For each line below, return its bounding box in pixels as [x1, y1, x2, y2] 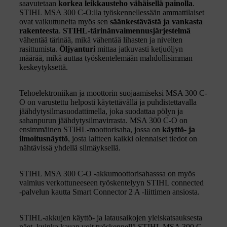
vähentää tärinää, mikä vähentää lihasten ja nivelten [19, 35, 182, 44]
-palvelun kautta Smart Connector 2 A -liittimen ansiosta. [19, 187, 200, 196]
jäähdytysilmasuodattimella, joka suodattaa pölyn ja [19, 106, 183, 116]
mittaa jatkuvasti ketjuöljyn [95, 44, 183, 53]
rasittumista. [19, 44, 59, 53]
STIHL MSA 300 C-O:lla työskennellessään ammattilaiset [19, 8, 204, 17]
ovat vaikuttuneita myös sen [19, 17, 110, 26]
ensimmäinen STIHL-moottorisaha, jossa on [19, 125, 162, 134]
